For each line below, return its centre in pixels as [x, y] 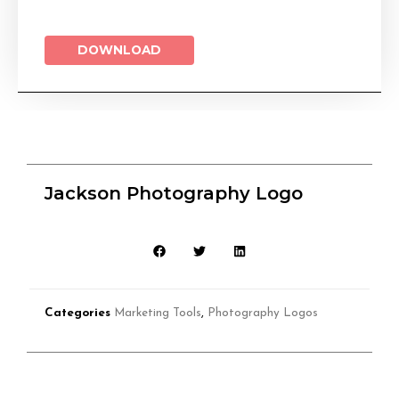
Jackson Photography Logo [174, 194]
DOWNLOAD [119, 50]
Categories [77, 313]
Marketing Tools [158, 313]
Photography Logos [263, 313]
